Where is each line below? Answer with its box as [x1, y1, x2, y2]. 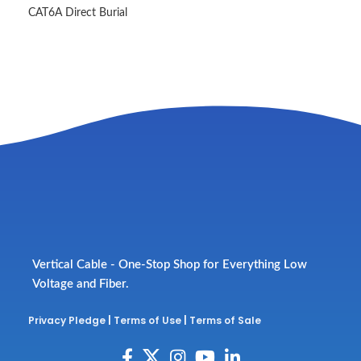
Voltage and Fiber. [32, 278, 130, 291]
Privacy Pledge [28, 313, 106, 328]
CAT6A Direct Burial [28, 7, 127, 19]
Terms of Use [114, 313, 182, 328]
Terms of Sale [189, 313, 262, 328]
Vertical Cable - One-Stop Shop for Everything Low [32, 259, 308, 272]
